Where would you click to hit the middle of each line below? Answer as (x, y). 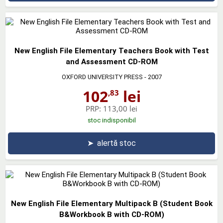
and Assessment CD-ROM (111, 61)
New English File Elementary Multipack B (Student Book (111, 203)
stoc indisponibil (111, 120)
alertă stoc (116, 143)
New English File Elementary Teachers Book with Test (111, 51)
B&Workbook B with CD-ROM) (111, 214)
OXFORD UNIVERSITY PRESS (102, 77)
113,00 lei (120, 108)
